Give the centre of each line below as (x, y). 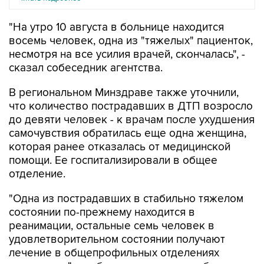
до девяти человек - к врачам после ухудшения (132, 120)
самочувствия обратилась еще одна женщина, (128, 134)
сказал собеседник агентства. (86, 68)
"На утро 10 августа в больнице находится (116, 28)
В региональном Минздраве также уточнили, (124, 93)
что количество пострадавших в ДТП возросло (131, 107)
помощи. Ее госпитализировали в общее (113, 161)
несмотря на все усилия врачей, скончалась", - (127, 55)
